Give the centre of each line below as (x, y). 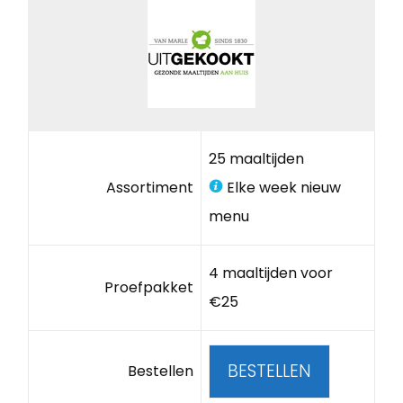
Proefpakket (149, 287)
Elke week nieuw (282, 187)
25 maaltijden (256, 158)
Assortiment (150, 187)
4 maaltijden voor (270, 273)
